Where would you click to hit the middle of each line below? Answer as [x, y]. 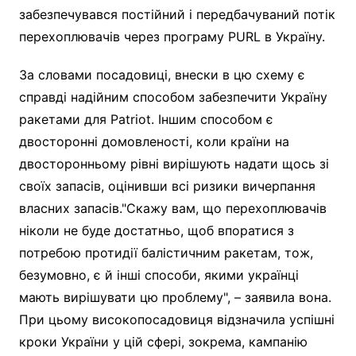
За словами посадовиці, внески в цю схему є [162, 74]
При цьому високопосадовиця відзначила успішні [176, 319]
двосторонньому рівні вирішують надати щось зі [174, 163]
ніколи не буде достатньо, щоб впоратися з [156, 230]
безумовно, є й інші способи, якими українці [159, 275]
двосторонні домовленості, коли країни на [154, 141]
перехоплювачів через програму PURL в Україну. [172, 36]
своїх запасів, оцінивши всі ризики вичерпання [167, 186]
